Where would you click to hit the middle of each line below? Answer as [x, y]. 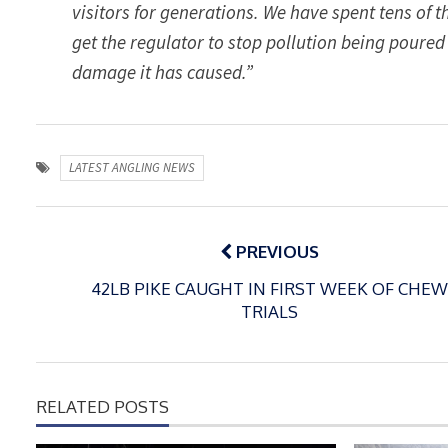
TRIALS [269, 311]
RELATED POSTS [102, 406]
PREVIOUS [275, 251]
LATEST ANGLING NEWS [131, 168]
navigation [106, 246]
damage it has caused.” [164, 72]
